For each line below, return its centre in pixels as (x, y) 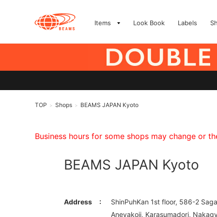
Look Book (149, 23)
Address (78, 202)
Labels (187, 23)
